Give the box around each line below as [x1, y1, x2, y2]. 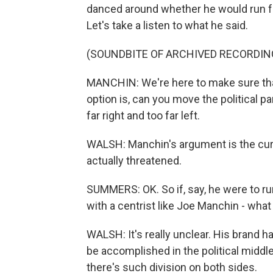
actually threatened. [87, 154, 182, 167]
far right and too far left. [87, 109, 200, 122]
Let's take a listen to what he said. [87, 19, 248, 32]
